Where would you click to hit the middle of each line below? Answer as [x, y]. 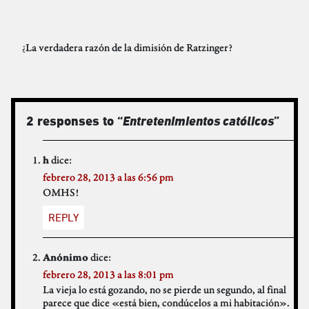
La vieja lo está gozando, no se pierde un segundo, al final [165, 290]
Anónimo [66, 258]
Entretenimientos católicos [198, 121]
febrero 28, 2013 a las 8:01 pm [108, 275]
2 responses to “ [74, 121]
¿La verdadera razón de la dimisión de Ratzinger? [127, 48]
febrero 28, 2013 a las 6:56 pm [108, 177]
